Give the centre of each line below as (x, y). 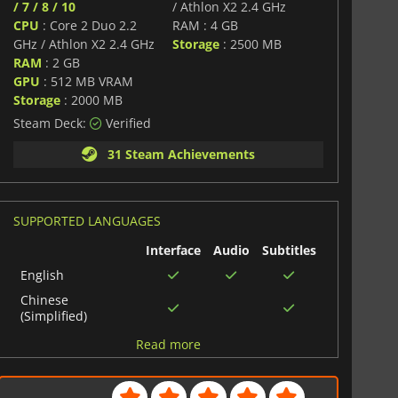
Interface (173, 250)
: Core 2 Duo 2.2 (88, 25)
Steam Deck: (51, 123)
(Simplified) (53, 315)
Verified (126, 123)
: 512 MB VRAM (86, 81)
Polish (38, 365)
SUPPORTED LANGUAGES (87, 220)
